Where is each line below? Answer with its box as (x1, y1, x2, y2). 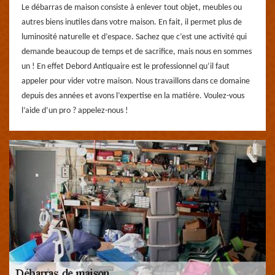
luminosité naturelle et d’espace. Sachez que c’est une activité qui (21, 33, 247, 42)
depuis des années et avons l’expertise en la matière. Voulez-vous (21, 91, 244, 101)
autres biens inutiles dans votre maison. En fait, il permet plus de (21, 18, 242, 27)
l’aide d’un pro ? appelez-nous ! (21, 106, 128, 115)
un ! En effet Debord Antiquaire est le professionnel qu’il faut (21, 62, 230, 71)
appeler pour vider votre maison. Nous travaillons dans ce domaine (21, 77, 250, 86)
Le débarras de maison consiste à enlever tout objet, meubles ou (21, 3, 242, 12)
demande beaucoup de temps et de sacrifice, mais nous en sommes (21, 47, 252, 56)
